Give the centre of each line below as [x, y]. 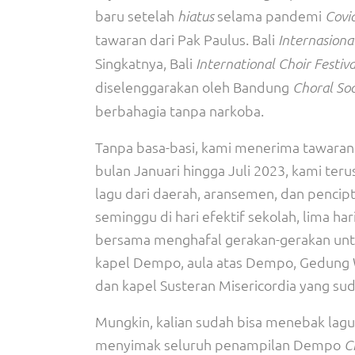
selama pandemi [269, 15]
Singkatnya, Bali [145, 63]
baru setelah [136, 15]
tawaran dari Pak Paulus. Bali [187, 39]
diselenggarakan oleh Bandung [194, 87]
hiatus [196, 16]
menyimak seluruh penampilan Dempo [219, 344]
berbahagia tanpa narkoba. [179, 111]
